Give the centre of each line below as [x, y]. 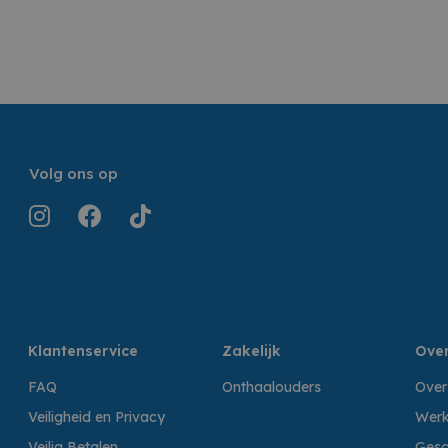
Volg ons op [73, 173]
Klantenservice [83, 351]
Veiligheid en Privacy [96, 417]
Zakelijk [251, 351]
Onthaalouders [271, 387]
